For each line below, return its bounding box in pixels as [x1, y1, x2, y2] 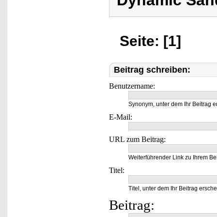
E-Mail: [109, 113, 132, 121]
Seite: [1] [120, 33, 181, 49]
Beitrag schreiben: [114, 65, 190, 75]
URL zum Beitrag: [109, 135, 166, 143]
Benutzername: [109, 82, 155, 90]
